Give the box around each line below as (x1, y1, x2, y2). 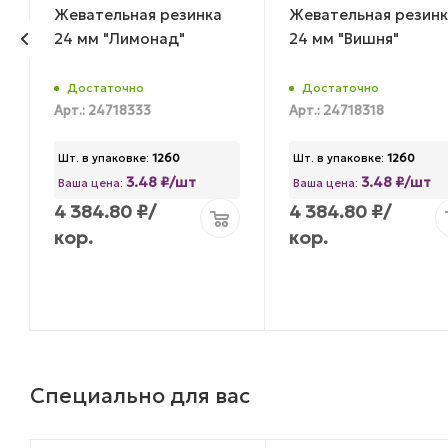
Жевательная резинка (54, 4, 222, 24)
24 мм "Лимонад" (54, 28, 185, 48)
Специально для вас (30, 381, 250, 409)
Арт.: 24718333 (54, 103, 151, 120)
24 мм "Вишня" (288, 28, 399, 48)
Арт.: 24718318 (288, 103, 384, 120)
